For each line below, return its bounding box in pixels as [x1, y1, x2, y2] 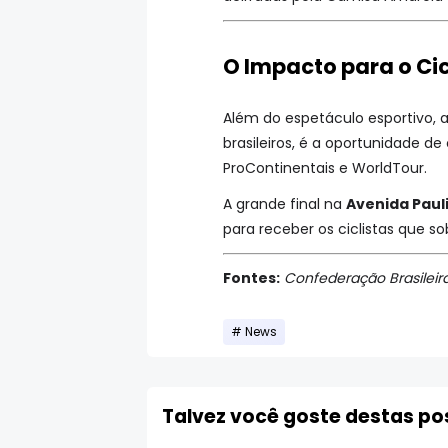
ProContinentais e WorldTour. [223, 157, 427, 178]
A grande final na [223, 193, 346, 214]
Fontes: [223, 268, 280, 289]
